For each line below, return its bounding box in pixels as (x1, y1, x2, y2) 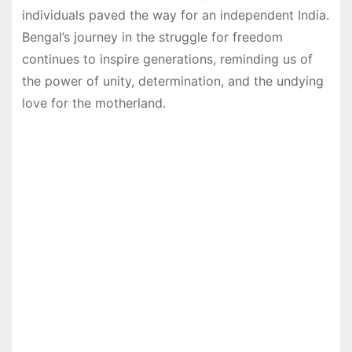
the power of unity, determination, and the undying (21, 73, 324, 90)
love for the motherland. (21, 95, 166, 112)
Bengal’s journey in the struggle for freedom (21, 29, 283, 46)
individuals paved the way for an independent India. (21, 7, 329, 24)
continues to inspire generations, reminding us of (21, 51, 313, 68)
